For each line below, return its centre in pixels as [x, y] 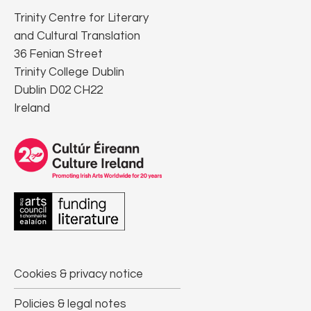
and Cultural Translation [77, 36]
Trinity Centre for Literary [81, 18]
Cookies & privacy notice [78, 275]
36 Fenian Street [58, 54]
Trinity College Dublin [69, 73]
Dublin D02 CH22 [58, 91]
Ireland [32, 109]
